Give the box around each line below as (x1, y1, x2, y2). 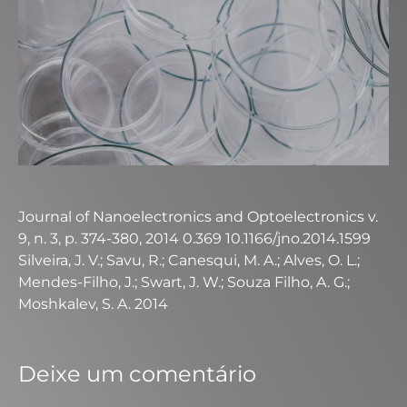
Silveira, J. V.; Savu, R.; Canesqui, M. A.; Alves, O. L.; (18, 252, 360, 269)
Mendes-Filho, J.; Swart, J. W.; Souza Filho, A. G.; (18, 273, 350, 291)
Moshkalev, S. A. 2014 (18, 295, 168, 313)
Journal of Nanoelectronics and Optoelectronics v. (18, 208, 378, 225)
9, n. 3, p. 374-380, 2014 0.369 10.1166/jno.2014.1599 (18, 230, 371, 247)
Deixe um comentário (18, 361, 256, 387)
